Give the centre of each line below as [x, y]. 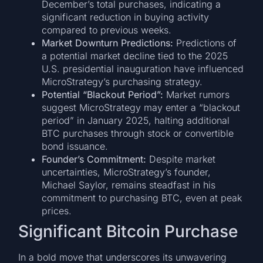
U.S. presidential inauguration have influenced [143, 69]
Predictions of [205, 43]
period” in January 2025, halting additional [136, 121]
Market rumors [197, 95]
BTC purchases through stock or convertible [138, 134]
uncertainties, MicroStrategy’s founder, [127, 172]
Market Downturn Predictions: [108, 43]
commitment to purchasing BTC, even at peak [142, 198]
